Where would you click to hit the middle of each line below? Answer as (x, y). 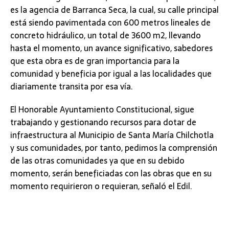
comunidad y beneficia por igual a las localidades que (111, 73)
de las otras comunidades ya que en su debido (97, 160)
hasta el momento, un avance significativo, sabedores (111, 48)
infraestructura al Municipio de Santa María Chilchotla (112, 135)
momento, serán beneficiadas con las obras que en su (111, 173)
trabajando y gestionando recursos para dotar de (103, 122)
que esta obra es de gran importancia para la (95, 61)
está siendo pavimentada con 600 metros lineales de (110, 22)
